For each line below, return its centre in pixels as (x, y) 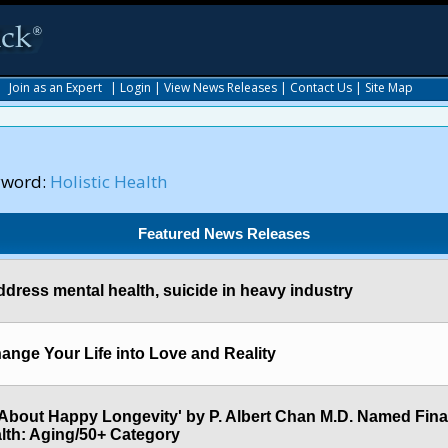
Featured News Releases (224, 233)
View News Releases (220, 87)
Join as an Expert (55, 87)
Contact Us (321, 87)
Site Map (389, 87)
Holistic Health (108, 181)
